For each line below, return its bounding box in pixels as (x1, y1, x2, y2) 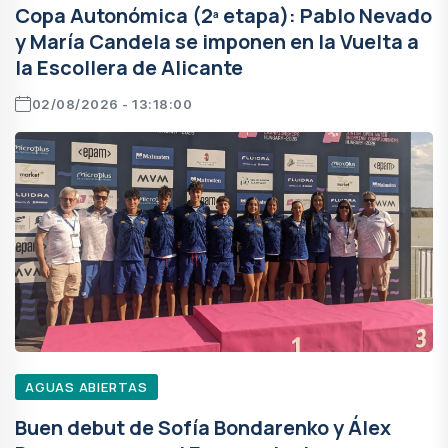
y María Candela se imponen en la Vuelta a (15, 27, 419, 55)
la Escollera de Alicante (15, 53, 243, 81)
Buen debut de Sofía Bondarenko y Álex (15, 413, 391, 441)
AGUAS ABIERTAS (25, 377, 148, 396)
